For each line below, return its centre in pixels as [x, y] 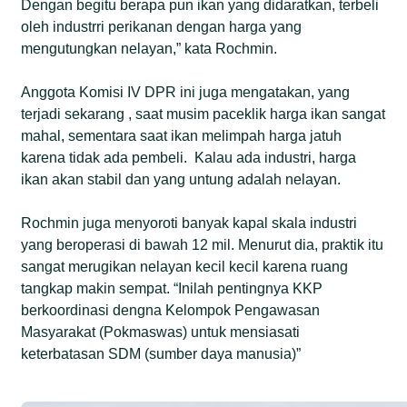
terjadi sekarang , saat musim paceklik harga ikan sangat [203, 114]
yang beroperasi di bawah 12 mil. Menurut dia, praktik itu [203, 244]
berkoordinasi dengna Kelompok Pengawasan [171, 310]
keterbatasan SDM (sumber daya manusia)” [161, 353]
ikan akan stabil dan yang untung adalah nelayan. [181, 179]
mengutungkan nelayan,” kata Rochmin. [149, 48]
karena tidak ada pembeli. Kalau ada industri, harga [189, 157]
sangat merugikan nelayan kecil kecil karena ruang [185, 266]
